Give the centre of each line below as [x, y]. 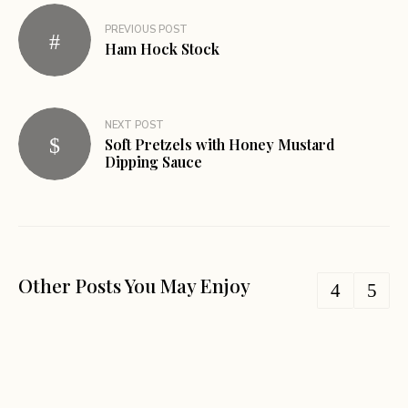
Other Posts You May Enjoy [134, 285]
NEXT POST [134, 125]
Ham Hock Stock [162, 49]
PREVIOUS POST [146, 30]
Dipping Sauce [153, 161]
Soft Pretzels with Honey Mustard [220, 144]
